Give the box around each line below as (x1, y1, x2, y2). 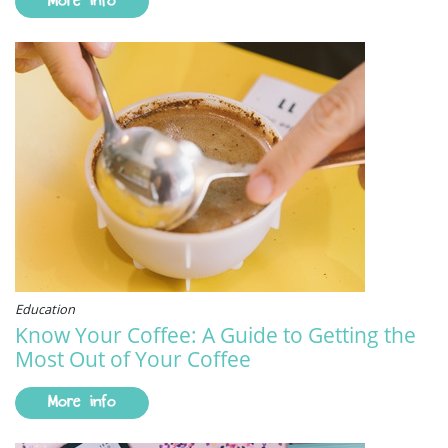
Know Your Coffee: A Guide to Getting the (15, 320, 416, 349)
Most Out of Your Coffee (15, 344, 251, 373)
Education (15, 299, 75, 318)
